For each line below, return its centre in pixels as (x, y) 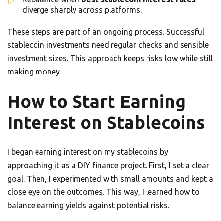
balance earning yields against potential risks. (88, 205)
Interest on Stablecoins (106, 123)
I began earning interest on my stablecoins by (88, 152)
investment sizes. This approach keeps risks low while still (110, 58)
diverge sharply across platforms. (82, 10)
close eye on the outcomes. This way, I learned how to (104, 192)
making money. (34, 72)
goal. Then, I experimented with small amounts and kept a (110, 179)
